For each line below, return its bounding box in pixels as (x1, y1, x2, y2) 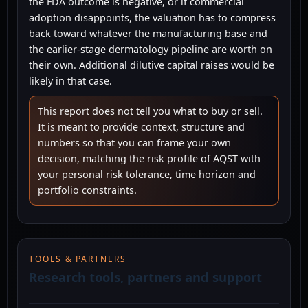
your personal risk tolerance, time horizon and (38, 168, 256, 181)
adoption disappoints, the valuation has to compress (29, 11, 276, 25)
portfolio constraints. (38, 184, 137, 197)
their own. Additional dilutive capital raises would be (29, 58, 274, 72)
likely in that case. (29, 74, 112, 88)
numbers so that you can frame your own (38, 136, 231, 150)
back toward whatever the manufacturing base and (29, 27, 267, 41)
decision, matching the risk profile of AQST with (38, 152, 261, 166)
